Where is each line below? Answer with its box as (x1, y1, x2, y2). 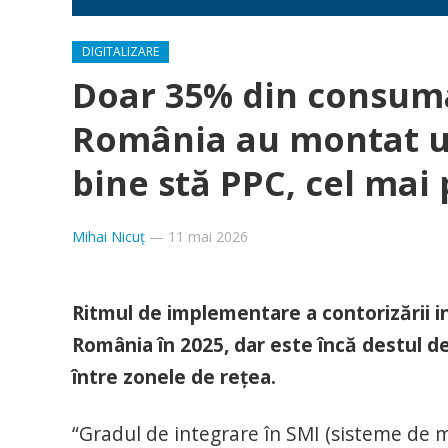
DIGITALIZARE (82, 43, 159, 60)
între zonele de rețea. (72, 363, 276, 390)
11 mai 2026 (168, 227, 248, 246)
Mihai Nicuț (72, 227, 145, 246)
